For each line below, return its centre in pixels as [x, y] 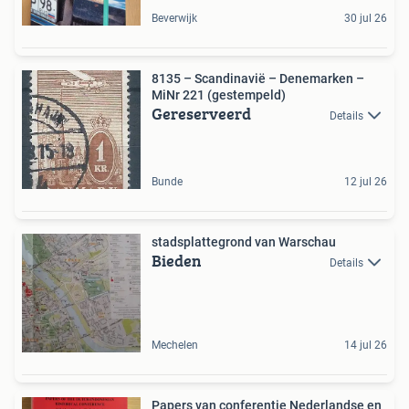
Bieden [177, 260]
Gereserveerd [201, 113]
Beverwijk [174, 18]
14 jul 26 [366, 345]
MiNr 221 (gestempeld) [219, 94]
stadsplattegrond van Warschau [244, 241]
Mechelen [175, 345]
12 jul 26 [366, 181]
